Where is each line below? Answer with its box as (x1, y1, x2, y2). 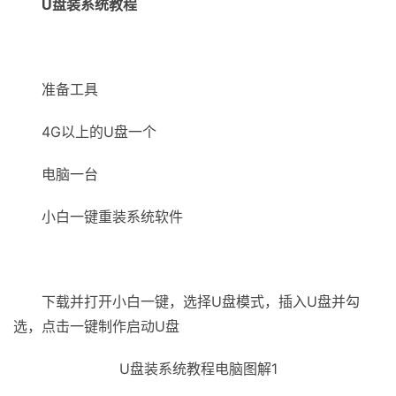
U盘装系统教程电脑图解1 (118, 360, 278, 377)
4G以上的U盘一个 (42, 123, 156, 141)
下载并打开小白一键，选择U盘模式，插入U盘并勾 (42, 293, 360, 310)
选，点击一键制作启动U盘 (13, 317, 179, 335)
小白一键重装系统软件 (42, 208, 183, 225)
